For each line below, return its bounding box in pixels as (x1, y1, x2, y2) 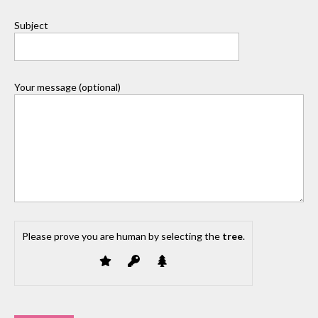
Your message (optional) (14, 80, 121, 93)
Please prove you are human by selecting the (22, 229, 220, 242)
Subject (14, 18, 48, 31)
